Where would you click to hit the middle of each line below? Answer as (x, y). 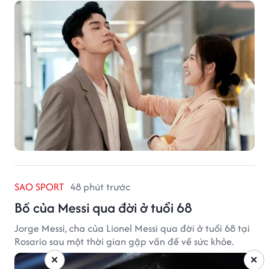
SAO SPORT (39, 186)
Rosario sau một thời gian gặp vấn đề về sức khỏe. (124, 241)
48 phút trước (100, 186)
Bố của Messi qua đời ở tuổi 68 (103, 207)
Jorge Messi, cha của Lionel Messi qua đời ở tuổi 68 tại (132, 228)
